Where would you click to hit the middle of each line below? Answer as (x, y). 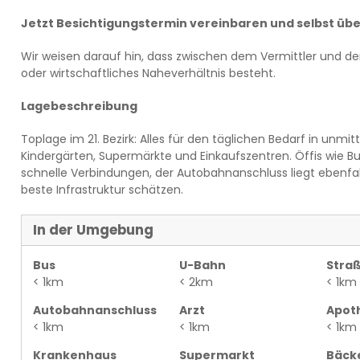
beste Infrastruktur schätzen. (102, 190)
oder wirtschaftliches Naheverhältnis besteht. (148, 73)
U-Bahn (202, 265)
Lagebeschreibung (79, 106)
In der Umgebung (93, 230)
